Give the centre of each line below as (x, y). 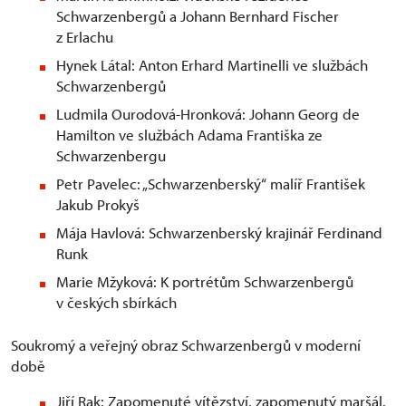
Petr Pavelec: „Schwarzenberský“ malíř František (211, 184)
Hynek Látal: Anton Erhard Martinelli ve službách (212, 65)
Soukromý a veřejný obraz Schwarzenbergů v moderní (186, 345)
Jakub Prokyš (98, 205)
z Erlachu (85, 37)
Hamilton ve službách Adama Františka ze (189, 135)
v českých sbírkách (116, 303)
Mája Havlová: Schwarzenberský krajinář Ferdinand (219, 233)
